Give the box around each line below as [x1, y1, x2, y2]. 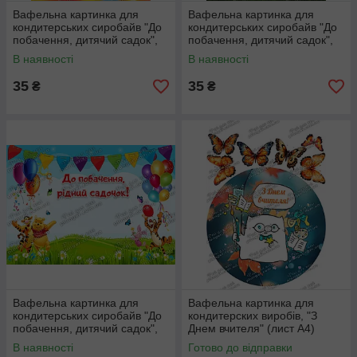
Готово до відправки [188, 341, 292, 354]
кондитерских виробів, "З [188, 309, 317, 322]
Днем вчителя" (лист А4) [188, 322, 315, 335]
